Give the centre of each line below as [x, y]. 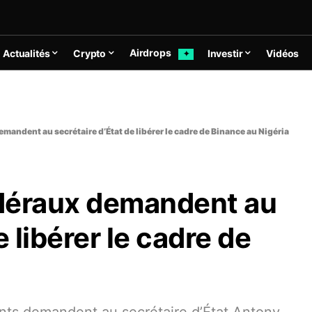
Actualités [26, 53]
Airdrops [151, 53]
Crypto [90, 53]
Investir [225, 53]
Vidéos [283, 53]
